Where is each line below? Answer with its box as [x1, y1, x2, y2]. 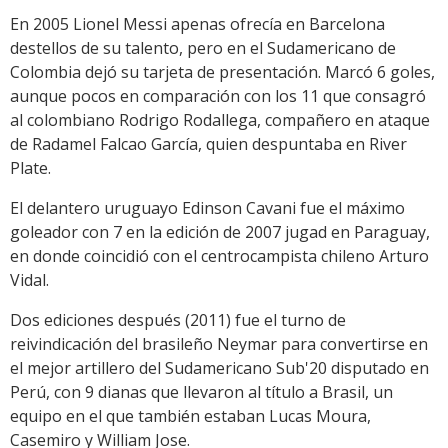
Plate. [10, 157, 51, 180]
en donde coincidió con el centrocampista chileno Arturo [10, 245, 429, 268]
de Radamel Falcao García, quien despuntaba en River [10, 133, 407, 156]
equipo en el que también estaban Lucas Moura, [10, 405, 371, 428]
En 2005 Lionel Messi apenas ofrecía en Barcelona [10, 13, 385, 36]
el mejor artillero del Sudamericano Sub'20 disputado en [10, 357, 429, 380]
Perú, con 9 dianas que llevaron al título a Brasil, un [10, 381, 393, 404]
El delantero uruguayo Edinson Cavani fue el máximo [10, 197, 405, 220]
